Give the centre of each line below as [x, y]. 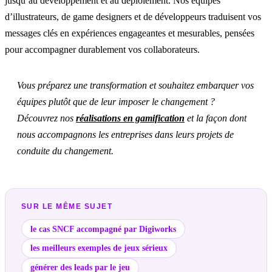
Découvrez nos [46, 118]
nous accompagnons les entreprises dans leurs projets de [125, 134]
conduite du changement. [65, 151]
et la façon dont [216, 118]
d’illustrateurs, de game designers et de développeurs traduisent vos [133, 16]
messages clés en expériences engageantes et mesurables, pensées [130, 33]
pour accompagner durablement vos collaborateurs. [102, 49]
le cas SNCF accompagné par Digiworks [103, 229]
